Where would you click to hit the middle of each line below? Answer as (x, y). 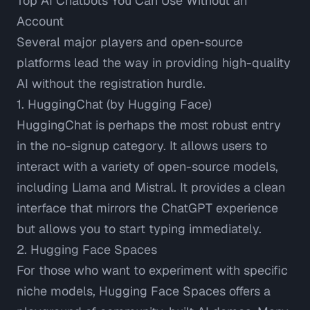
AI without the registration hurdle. (111, 84)
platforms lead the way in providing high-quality (154, 63)
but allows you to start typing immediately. (139, 229)
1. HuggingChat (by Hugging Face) (114, 104)
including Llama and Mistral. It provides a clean (151, 188)
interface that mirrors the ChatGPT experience (147, 208)
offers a (248, 291)
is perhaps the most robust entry (186, 125)
